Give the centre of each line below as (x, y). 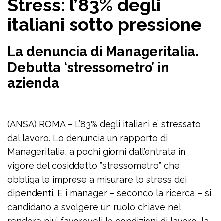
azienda (33, 83)
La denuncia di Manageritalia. (103, 52)
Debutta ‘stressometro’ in (88, 68)
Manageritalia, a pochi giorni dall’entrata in (96, 152)
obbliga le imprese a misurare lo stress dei (97, 180)
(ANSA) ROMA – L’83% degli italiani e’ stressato (104, 124)
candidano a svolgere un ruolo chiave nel (94, 207)
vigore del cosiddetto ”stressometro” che (93, 166)
